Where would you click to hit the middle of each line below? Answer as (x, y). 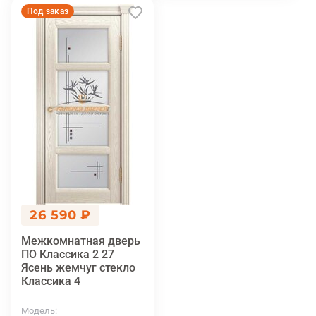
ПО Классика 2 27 (68, 255)
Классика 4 (51, 281)
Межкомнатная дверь (81, 241)
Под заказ (48, 12)
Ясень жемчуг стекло (78, 268)
